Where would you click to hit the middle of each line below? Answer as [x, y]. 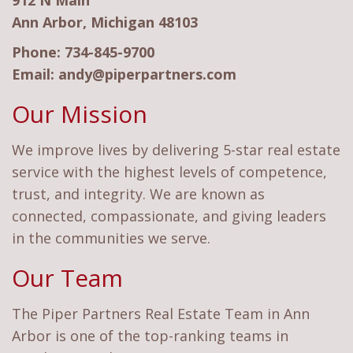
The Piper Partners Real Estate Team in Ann [161, 314]
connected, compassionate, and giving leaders [169, 216]
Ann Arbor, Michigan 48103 [105, 22]
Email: [35, 74]
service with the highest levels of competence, [169, 172]
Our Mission [80, 114]
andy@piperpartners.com [147, 74]
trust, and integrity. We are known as [138, 194]
